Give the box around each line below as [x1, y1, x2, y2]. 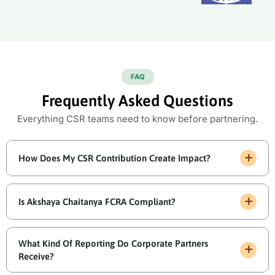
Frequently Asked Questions [42, 91, 233, 109]
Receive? [18, 251, 54, 262]
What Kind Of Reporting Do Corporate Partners [18, 238, 208, 249]
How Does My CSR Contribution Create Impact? [18, 153, 211, 164]
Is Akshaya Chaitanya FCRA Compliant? [18, 196, 176, 207]
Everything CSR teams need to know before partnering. [17, 112, 258, 125]
